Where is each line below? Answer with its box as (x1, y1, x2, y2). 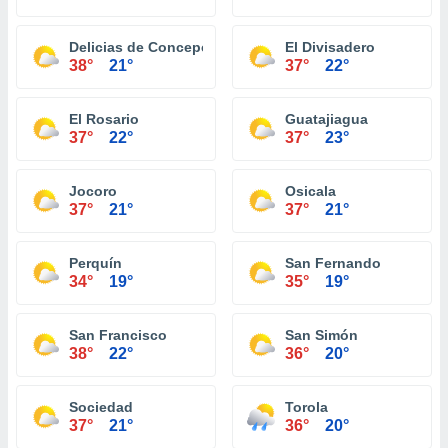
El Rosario (69, 111, 139, 127)
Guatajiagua (285, 111, 368, 127)
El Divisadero (285, 39, 375, 55)
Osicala (285, 183, 336, 199)
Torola (285, 399, 328, 415)
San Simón (285, 327, 358, 343)
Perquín (69, 255, 122, 271)
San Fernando (285, 255, 381, 271)
